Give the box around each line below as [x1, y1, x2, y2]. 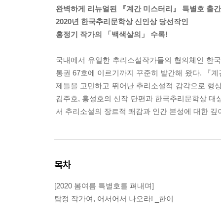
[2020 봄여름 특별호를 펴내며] [54, 181, 154, 190]
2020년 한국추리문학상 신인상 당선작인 [56, 17, 188, 26]
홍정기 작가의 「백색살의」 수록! [56, 30, 168, 38]
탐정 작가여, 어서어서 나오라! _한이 [54, 194, 174, 203]
